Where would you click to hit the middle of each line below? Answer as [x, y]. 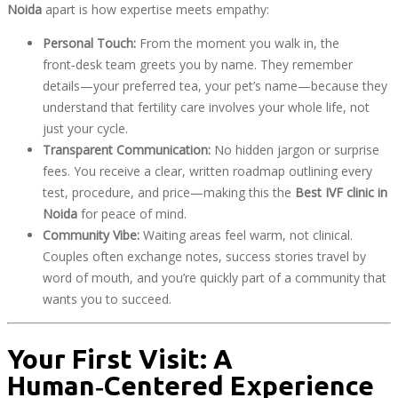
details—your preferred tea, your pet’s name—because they [215, 85]
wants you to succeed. [107, 298]
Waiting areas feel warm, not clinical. [246, 235]
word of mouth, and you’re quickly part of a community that [215, 277]
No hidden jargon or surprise [295, 149]
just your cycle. [85, 128]
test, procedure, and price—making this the [169, 192]
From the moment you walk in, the [238, 43]
